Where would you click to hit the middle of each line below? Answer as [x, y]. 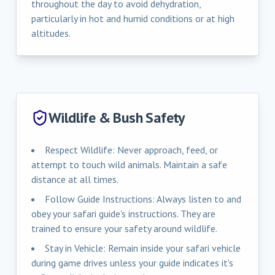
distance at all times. [75, 179]
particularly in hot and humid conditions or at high [133, 18]
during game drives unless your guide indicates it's [132, 262]
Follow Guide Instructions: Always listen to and [143, 199]
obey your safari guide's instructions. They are [123, 213]
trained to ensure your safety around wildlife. [124, 228]
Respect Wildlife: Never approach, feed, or [131, 149]
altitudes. [51, 33]
